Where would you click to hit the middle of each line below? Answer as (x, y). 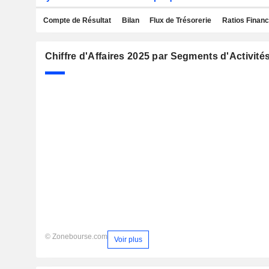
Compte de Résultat (77, 20)
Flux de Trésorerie (180, 20)
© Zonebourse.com (76, 237)
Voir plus (128, 239)
